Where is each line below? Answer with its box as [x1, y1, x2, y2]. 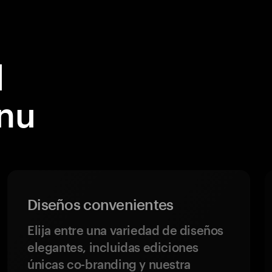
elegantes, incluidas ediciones [27, 240, 199, 254]
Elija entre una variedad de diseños [27, 223, 224, 237]
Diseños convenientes [27, 195, 174, 213]
